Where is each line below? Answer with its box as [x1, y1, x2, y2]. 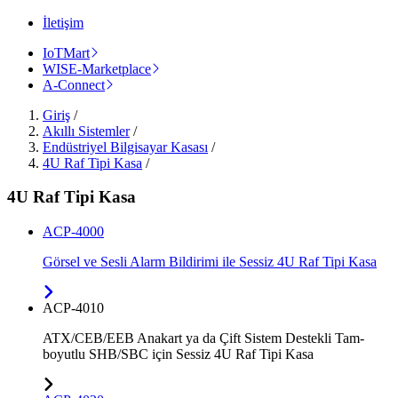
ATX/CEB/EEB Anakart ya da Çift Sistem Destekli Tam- [43, 330, 364, 346]
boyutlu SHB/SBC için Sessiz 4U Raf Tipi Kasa [43, 346, 314, 362]
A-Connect [43, 76, 105, 92]
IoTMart [43, 44, 90, 60]
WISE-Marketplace [43, 60, 151, 76]
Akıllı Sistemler [43, 123, 130, 139]
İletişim [43, 14, 84, 30]
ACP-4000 [43, 224, 104, 240]
